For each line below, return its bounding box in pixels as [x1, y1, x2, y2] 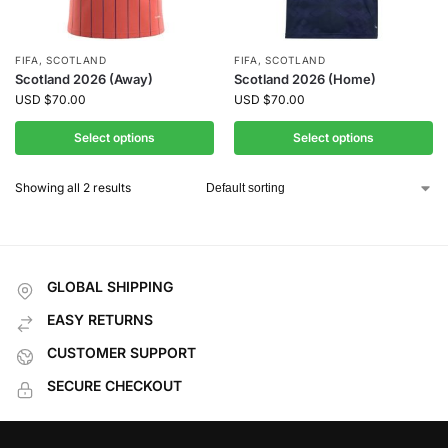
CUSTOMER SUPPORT [47, 344, 196, 361]
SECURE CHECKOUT [47, 377, 182, 394]
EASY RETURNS [47, 311, 153, 328]
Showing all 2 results [15, 180, 131, 195]
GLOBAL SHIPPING [47, 278, 173, 295]
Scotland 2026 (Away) [15, 71, 153, 87]
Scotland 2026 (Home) [234, 71, 376, 87]
